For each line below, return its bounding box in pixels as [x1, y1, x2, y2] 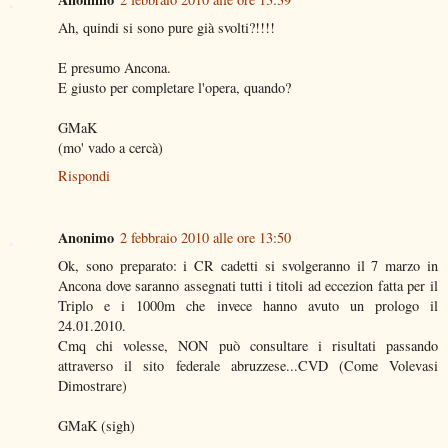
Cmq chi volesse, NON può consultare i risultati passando [58, 335, 438, 355]
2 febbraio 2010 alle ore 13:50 [120, 227, 291, 247]
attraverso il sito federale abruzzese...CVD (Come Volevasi [58, 355, 438, 375]
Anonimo [58, 226, 114, 248]
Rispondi [58, 165, 110, 185]
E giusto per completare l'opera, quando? [58, 77, 291, 97]
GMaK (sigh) [58, 415, 135, 435]
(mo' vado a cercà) [58, 137, 163, 157]
